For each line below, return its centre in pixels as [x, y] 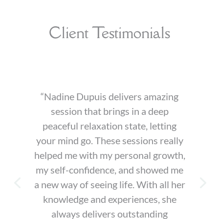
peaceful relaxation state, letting [109, 125]
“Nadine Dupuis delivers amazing [109, 96]
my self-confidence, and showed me [109, 169]
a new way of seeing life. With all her [109, 184]
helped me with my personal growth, [109, 155]
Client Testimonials [109, 32]
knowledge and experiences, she [109, 199]
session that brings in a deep [109, 111]
